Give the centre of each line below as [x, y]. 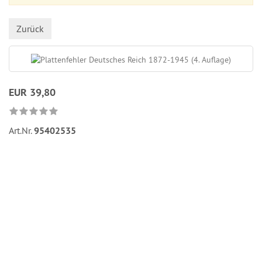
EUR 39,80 [32, 92]
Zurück [30, 29]
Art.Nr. [21, 130]
